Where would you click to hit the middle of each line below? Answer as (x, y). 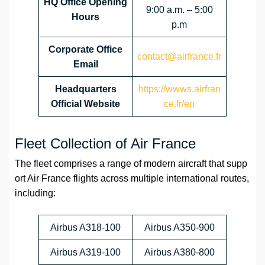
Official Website (85, 104)
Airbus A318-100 (85, 228)
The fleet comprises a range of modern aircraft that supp (131, 164)
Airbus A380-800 (179, 253)
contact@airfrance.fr (179, 57)
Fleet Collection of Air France (105, 144)
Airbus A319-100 (85, 253)
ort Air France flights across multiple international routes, (132, 179)
